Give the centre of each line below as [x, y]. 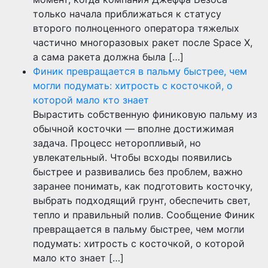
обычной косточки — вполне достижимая [133, 129]
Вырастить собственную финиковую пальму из [145, 115]
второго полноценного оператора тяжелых [136, 28]
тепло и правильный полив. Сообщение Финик [144, 215]
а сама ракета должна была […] [108, 57]
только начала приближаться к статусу [127, 14]
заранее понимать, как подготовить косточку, [143, 186]
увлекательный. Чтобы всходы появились [133, 158]
